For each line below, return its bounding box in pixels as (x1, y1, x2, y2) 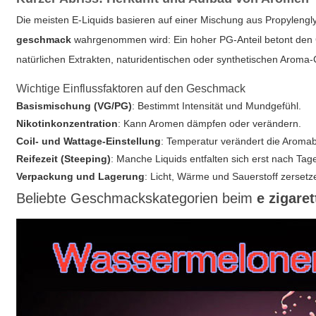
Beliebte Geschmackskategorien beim (16, 190, 257, 206)
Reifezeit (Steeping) (16, 153, 111, 164)
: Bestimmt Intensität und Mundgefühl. (132, 100, 302, 111)
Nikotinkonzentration (16, 118, 119, 129)
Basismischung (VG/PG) (16, 100, 133, 111)
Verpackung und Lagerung (16, 171, 145, 182)
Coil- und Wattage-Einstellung (16, 135, 162, 147)
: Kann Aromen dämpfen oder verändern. (118, 118, 302, 129)
